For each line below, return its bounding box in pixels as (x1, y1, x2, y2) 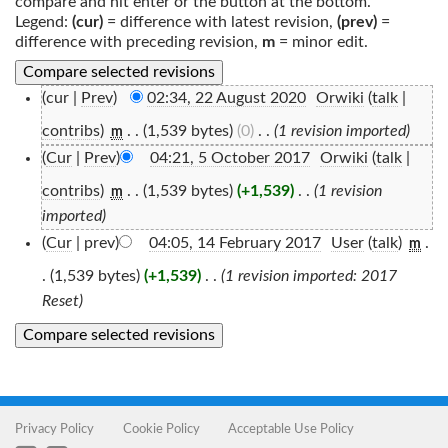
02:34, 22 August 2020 (146, 90, 306, 106)
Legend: (15, 14, 72, 30)
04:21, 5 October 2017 (149, 150, 310, 166)
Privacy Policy (15, 422, 94, 435)
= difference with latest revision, (103, 14, 337, 30)
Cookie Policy (122, 422, 200, 435)
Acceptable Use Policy (228, 422, 355, 435)
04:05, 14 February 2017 (148, 235, 321, 251)
